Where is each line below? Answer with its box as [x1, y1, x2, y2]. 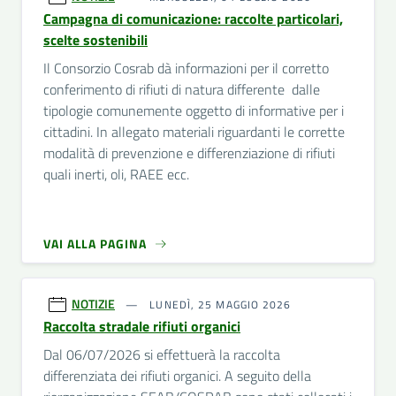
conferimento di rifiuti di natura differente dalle [43, 79, 320, 100]
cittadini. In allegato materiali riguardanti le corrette [43, 121, 345, 142]
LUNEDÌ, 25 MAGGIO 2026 [146, 296, 292, 313]
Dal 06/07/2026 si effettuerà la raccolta [43, 344, 280, 365]
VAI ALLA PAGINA [43, 234, 147, 253]
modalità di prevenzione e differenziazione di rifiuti [43, 142, 335, 164]
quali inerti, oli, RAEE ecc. [43, 164, 189, 185]
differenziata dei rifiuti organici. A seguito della [43, 365, 311, 386]
